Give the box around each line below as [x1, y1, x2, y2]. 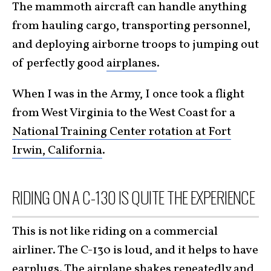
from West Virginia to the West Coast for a [12, 104, 235, 122]
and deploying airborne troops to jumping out [12, 36, 259, 53]
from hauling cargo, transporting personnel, [12, 17, 250, 34]
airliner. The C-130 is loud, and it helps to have [12, 242, 258, 259]
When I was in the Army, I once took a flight [12, 85, 244, 103]
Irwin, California [12, 142, 102, 159]
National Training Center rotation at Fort [12, 123, 231, 140]
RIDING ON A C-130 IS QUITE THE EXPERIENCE [12, 184, 255, 209]
